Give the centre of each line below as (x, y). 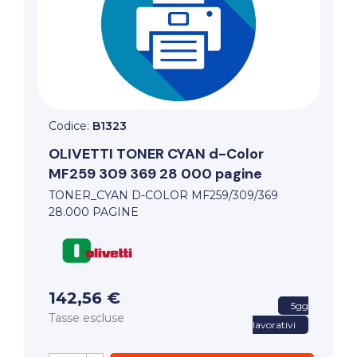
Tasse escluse (86, 318)
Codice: (71, 126)
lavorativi (274, 325)
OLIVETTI (82, 154)
